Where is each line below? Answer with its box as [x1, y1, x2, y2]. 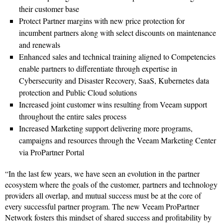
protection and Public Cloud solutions [19, 87, 137, 98]
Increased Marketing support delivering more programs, [19, 123, 193, 134]
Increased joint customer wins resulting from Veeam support [19, 99, 207, 110]
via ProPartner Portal [19, 147, 84, 158]
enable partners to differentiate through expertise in [19, 63, 177, 74]
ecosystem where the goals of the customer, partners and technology [5, 179, 218, 190]
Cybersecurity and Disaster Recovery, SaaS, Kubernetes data [19, 75, 209, 86]
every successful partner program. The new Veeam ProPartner [5, 201, 199, 212]
